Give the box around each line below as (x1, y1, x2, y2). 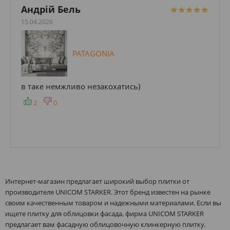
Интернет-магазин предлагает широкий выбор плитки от (5, 176, 189, 186)
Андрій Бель (21, 3, 81, 15)
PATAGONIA (72, 48, 114, 59)
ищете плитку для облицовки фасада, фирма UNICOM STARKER (5, 208, 204, 218)
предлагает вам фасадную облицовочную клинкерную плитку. (5, 219, 205, 229)
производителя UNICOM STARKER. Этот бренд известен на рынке (5, 187, 210, 197)
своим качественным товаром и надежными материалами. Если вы (5, 198, 221, 207)
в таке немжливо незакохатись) (21, 81, 140, 91)
